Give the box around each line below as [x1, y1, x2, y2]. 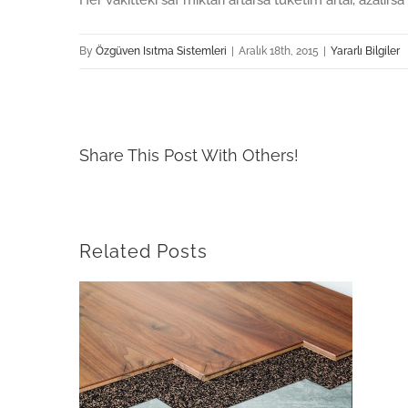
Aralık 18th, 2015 [239, 44, 319, 57]
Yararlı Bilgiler [331, 44, 400, 57]
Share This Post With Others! [79, 145, 299, 165]
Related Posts [79, 240, 208, 262]
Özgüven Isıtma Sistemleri [96, 44, 227, 57]
